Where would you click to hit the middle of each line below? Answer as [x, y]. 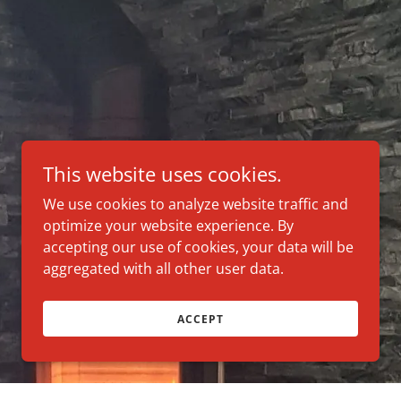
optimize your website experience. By [168, 226]
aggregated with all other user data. [163, 269]
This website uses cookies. [162, 174]
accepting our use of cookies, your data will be [198, 247]
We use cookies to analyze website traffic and [196, 204]
